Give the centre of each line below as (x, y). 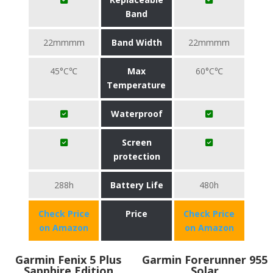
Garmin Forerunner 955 (205, 260)
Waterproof (136, 114)
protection (136, 156)
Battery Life (136, 185)
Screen (136, 142)
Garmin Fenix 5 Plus (68, 260)
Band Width (136, 42)
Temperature (136, 85)
